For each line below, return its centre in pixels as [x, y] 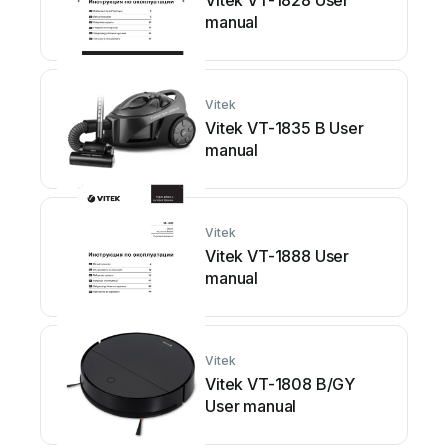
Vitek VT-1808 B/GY [280, 384]
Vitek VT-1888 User [277, 256]
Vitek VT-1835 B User [284, 128]
